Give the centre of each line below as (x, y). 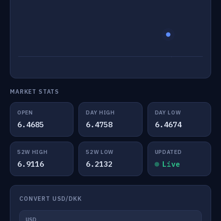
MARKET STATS (35, 92)
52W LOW (100, 152)
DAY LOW (168, 112)
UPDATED (168, 152)
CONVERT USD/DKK (51, 199)
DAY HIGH (100, 112)
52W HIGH (33, 152)
